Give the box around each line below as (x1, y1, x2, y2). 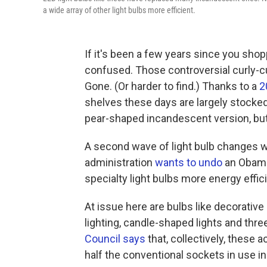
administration (85, 156, 155, 169)
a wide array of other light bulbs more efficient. (43, 5, 195, 15)
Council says (85, 232, 145, 246)
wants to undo (155, 156, 222, 169)
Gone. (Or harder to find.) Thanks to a (85, 80, 259, 93)
